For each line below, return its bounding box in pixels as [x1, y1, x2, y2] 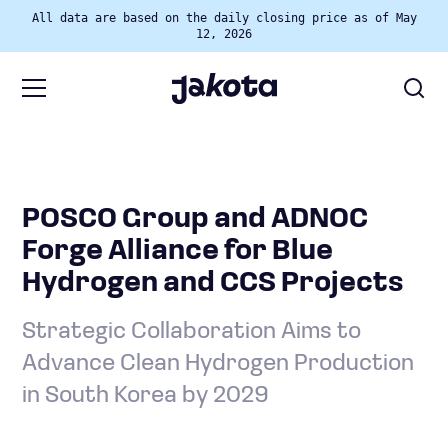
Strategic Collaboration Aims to [22, 320, 361, 344]
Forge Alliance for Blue [22, 238, 333, 266]
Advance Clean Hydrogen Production [22, 352, 414, 376]
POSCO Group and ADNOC [22, 206, 368, 234]
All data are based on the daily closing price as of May [31, 11, 417, 25]
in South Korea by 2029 [22, 384, 269, 408]
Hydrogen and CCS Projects [22, 270, 404, 298]
